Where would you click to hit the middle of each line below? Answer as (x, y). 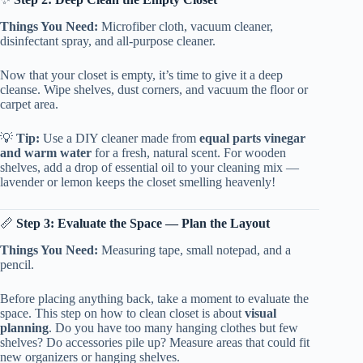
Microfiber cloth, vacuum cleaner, (186, 26)
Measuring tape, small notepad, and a (194, 250)
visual (261, 313)
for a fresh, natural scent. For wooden (189, 152)
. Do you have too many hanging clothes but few (173, 327)
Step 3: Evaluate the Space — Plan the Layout (143, 223)
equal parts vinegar (252, 138)
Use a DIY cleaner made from (120, 138)
